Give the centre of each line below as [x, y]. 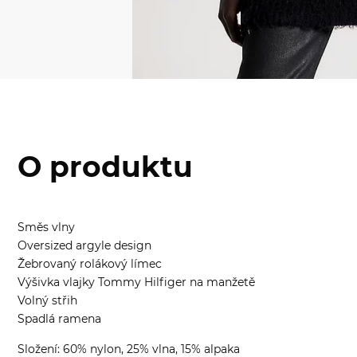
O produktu [105, 166]
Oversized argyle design [84, 245]
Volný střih [47, 300]
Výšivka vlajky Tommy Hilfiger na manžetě [136, 282]
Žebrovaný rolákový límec [90, 263]
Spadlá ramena [59, 318]
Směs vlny [46, 227]
